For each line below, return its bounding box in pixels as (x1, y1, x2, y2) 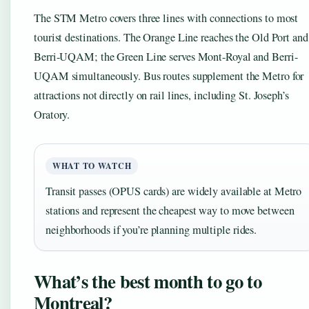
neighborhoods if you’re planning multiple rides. (46, 222, 257, 238)
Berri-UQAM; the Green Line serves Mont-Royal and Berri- (34, 49, 298, 65)
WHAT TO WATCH (52, 160, 132, 172)
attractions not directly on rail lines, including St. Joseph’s (34, 88, 289, 103)
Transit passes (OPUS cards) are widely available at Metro (46, 183, 302, 199)
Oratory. (34, 107, 70, 123)
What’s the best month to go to (34, 268, 261, 295)
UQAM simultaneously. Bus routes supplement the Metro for (34, 68, 304, 84)
